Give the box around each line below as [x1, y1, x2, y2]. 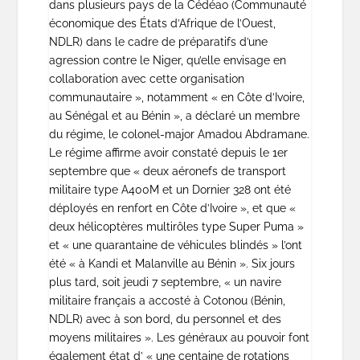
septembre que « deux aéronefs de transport [48, 165, 286, 178]
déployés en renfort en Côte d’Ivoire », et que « [48, 202, 296, 215]
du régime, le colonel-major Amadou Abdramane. [48, 128, 309, 141]
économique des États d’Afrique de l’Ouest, [48, 17, 276, 31]
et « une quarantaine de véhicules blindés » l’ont [48, 239, 302, 252]
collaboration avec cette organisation [48, 72, 244, 86]
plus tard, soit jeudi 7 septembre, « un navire [48, 276, 281, 289]
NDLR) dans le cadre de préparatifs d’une [48, 35, 268, 49]
